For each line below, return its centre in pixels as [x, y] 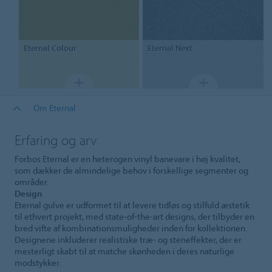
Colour [63, 48]
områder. [32, 182]
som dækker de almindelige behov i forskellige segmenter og [131, 171]
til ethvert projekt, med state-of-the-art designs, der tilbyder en [134, 217]
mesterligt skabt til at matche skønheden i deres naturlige [124, 251]
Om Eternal [54, 107]
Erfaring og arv [56, 140]
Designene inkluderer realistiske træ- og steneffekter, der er [128, 240]
